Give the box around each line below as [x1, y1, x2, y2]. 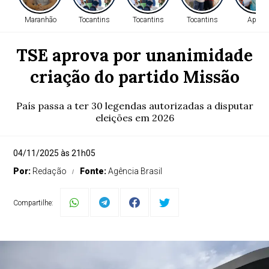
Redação [32, 166, 67, 176]
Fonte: [80, 166, 109, 176]
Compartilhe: [13, 199, 54, 207]
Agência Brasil [108, 166, 163, 176]
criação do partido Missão [29, 66, 240, 88]
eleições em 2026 [95, 112, 174, 124]
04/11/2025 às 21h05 [13, 148, 96, 158]
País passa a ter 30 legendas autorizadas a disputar [16, 100, 253, 112]
